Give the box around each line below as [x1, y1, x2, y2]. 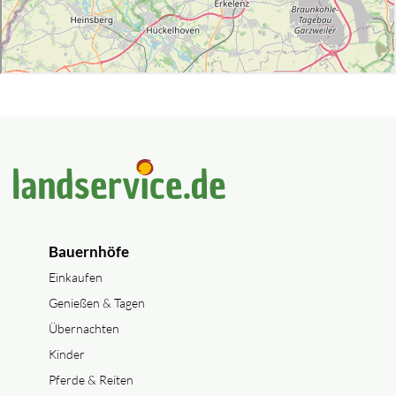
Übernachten [49, 321, 119, 336]
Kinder [49, 346, 85, 362]
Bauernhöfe [49, 242, 129, 261]
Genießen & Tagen [49, 295, 145, 310]
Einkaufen [49, 270, 103, 285]
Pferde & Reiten [49, 372, 133, 387]
